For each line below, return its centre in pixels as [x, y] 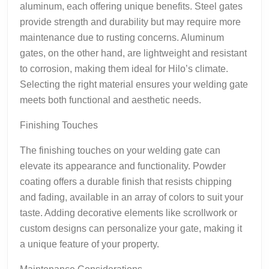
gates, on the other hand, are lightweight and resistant [133, 53]
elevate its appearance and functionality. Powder [123, 166]
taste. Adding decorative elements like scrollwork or [128, 213]
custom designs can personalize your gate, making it [131, 228]
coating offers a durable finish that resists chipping [126, 181]
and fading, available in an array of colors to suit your [131, 197]
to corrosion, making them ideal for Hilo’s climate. [124, 68]
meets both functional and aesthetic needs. [110, 100]
